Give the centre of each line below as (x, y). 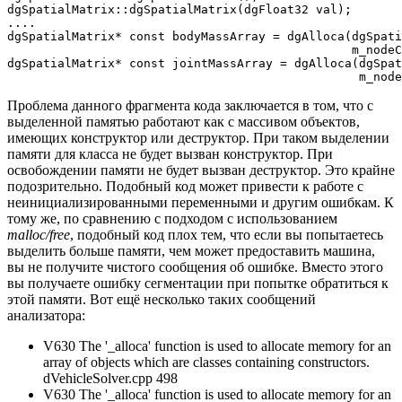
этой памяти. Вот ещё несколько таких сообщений (162, 300)
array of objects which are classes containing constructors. (206, 363)
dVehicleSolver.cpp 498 (110, 379)
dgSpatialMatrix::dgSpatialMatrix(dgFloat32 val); (179, 10)
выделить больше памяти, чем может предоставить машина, (191, 251)
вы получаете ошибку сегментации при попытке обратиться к (198, 284)
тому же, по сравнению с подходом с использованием (172, 219)
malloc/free (39, 235)
